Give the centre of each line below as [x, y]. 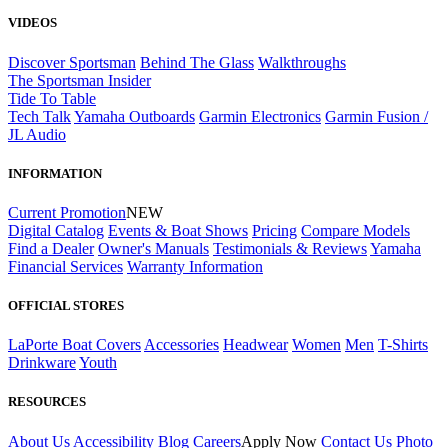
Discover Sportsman [72, 62]
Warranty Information [195, 266]
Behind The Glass [197, 62]
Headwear [255, 345]
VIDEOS [32, 23]
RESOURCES [47, 402]
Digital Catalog [56, 230]
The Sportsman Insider [79, 80]
